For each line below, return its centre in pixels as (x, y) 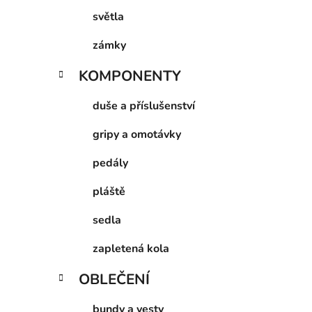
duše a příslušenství (144, 106)
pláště (109, 192)
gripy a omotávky (137, 135)
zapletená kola (131, 249)
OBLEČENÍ (114, 280)
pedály (110, 163)
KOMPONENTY (130, 76)
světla (108, 17)
